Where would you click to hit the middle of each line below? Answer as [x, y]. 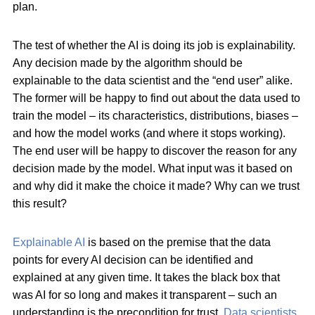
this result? [40, 204]
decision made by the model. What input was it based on [153, 169]
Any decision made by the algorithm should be [128, 63]
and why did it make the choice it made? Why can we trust [156, 186]
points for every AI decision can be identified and [133, 260]
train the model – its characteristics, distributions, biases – [155, 116]
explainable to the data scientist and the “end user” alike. [153, 81]
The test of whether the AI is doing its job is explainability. [154, 46]
